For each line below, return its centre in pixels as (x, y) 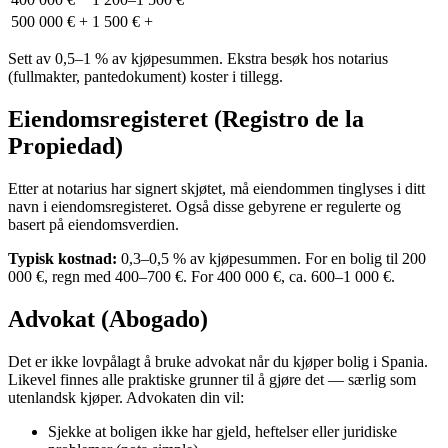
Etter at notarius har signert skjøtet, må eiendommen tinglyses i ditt (216, 188)
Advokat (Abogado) (108, 318)
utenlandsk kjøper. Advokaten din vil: (126, 397)
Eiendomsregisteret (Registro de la (186, 118)
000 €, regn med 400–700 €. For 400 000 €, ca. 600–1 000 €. (201, 276)
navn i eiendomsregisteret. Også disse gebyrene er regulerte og (204, 206)
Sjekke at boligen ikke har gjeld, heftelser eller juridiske (222, 431)
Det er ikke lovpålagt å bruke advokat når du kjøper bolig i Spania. (218, 361)
